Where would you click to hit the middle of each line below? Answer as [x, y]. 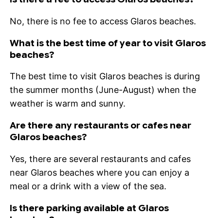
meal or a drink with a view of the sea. [88, 186]
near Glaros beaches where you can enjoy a [100, 172]
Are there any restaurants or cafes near [100, 126]
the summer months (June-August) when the [103, 90]
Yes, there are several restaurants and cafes [100, 159]
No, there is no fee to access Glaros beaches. [103, 21]
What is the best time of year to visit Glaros [108, 43]
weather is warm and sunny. [68, 104]
